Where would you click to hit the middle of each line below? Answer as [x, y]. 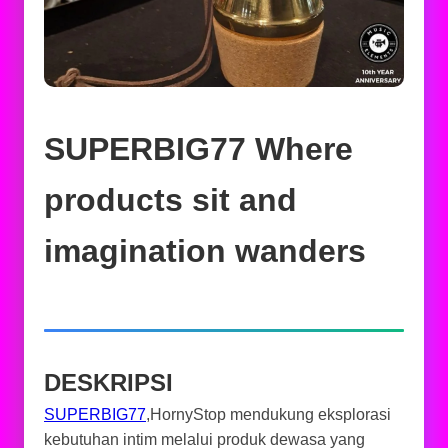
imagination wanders [205, 251]
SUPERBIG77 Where [198, 149]
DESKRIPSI [108, 382]
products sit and [170, 200]
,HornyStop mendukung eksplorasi [268, 414]
